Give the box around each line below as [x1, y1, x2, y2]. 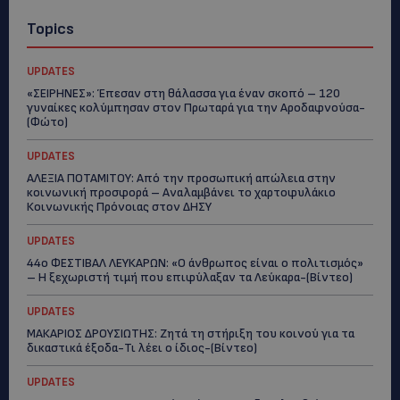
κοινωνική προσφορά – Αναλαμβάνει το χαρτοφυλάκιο [27, 185, 336, 200]
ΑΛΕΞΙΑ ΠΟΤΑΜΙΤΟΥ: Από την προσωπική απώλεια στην [27, 171, 336, 186]
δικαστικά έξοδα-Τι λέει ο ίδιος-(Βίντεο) [27, 340, 257, 355]
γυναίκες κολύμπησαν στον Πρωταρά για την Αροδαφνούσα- [27, 100, 365, 115]
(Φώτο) [27, 114, 68, 129]
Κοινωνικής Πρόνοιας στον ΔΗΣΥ [27, 199, 212, 214]
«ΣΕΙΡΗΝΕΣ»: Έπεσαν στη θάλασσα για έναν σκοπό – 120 [27, 86, 340, 101]
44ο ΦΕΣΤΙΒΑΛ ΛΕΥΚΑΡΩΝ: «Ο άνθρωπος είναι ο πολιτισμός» [27, 255, 363, 271]
